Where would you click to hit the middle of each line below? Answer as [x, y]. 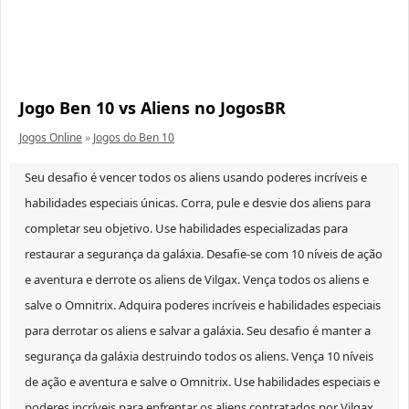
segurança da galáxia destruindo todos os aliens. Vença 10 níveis [199, 357]
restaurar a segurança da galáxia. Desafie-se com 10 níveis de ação [204, 254]
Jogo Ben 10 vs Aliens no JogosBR [152, 108]
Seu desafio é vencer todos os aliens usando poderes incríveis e [196, 178]
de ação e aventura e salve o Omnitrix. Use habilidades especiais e [202, 382]
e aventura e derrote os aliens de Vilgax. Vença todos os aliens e [197, 280]
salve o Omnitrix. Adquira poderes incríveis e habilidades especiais [203, 305]
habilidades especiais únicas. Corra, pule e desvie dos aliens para [198, 203]
